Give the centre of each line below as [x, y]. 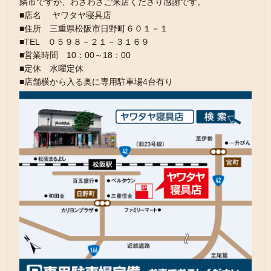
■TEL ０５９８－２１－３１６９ [85, 41]
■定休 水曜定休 [52, 68]
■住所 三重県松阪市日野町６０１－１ [94, 28]
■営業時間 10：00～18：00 [75, 55]
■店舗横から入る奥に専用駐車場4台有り [96, 81]
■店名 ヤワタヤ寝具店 [66, 15]
